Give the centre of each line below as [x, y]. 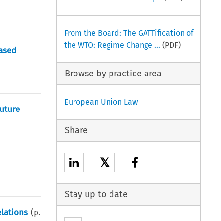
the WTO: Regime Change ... [112, 45]
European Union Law [101, 102]
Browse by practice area [113, 73]
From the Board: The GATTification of [129, 33]
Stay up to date [96, 194]
